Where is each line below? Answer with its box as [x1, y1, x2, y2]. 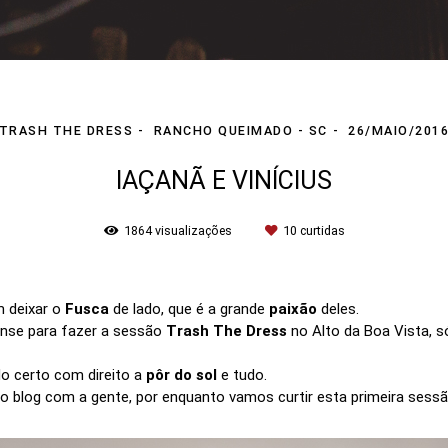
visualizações [151, 222, 235, 238]
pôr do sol [146, 365, 217, 384]
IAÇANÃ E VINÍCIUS [116, 165, 332, 195]
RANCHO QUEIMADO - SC [153, 122, 328, 138]
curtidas [296, 222, 345, 238]
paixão [269, 299, 317, 318]
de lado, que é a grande [109, 299, 269, 318]
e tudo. [217, 365, 267, 384]
